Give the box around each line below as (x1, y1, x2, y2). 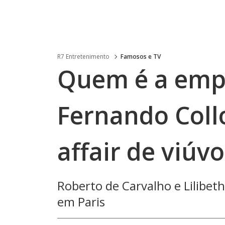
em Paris (57, 193, 105, 210)
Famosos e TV (121, 52, 161, 61)
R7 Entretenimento (57, 52, 109, 61)
